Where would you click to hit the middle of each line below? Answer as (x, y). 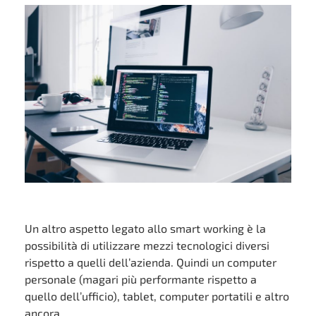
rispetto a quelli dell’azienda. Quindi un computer (151, 262)
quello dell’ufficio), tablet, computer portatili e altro (157, 296)
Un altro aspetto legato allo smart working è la (145, 228)
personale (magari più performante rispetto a (141, 279)
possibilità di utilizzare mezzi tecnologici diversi (147, 245)
